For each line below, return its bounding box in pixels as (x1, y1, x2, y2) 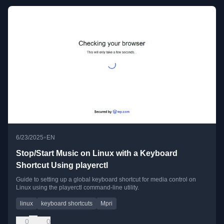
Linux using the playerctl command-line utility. (16, 183, 139, 191)
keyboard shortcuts (41, 199, 92, 207)
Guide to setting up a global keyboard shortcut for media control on (16, 175, 196, 183)
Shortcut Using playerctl (16, 160, 108, 169)
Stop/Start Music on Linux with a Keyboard (16, 148, 177, 157)
